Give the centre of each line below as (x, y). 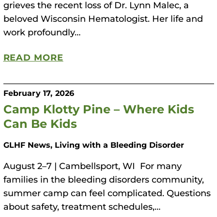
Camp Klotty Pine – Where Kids (99, 109)
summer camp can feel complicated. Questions (107, 193)
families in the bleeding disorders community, (103, 179)
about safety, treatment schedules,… (82, 207)
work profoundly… (42, 32)
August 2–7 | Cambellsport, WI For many (92, 166)
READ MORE (33, 57)
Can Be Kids (42, 123)
